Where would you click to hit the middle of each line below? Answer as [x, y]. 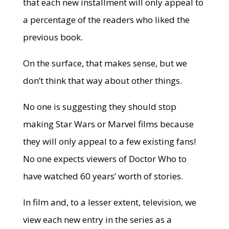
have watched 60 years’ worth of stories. [103, 176]
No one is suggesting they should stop [99, 107]
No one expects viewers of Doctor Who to [105, 159]
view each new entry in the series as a [97, 220]
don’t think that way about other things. [102, 81]
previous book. [53, 37]
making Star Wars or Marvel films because [108, 124]
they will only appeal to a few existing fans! [109, 141]
